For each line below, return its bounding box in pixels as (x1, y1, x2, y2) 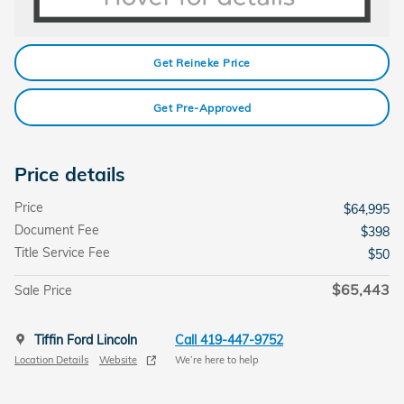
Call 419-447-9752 (175, 331, 283, 348)
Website (99, 353, 137, 367)
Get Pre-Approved (152, 100, 252, 115)
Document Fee (14, 221, 99, 238)
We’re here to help (175, 353, 259, 367)
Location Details (14, 353, 88, 367)
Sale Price (14, 281, 72, 298)
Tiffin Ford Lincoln (34, 331, 137, 348)
